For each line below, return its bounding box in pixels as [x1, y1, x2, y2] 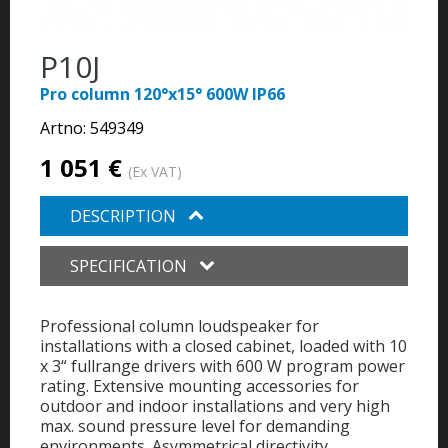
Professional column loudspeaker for [40, 314, 319, 337]
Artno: [40, 116, 90, 139]
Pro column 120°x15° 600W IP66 [40, 82, 285, 105]
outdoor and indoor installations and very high [40, 394, 390, 417]
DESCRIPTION [70, 204, 180, 227]
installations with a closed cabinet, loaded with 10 [40, 334, 407, 357]
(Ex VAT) [128, 161, 182, 181]
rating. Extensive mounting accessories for [40, 374, 359, 397]
